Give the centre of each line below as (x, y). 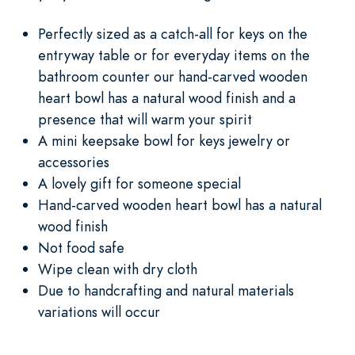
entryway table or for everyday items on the (174, 55)
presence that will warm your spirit (145, 119)
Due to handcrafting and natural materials (166, 290)
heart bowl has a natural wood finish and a (167, 97)
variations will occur (99, 311)
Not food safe (81, 247)
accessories (74, 162)
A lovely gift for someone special (139, 183)
